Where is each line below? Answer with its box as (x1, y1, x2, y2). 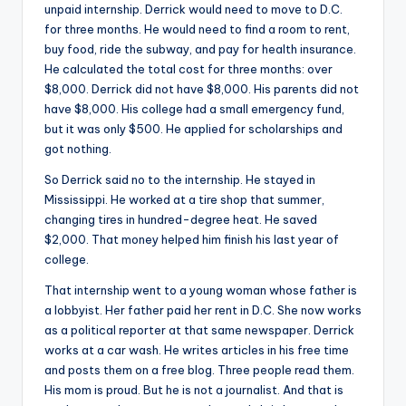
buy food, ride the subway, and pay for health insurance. (44, 41, 356, 56)
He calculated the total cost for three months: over (44, 61, 333, 76)
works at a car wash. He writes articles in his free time (44, 342, 349, 357)
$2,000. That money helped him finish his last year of (44, 231, 339, 246)
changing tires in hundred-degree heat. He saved (44, 211, 317, 227)
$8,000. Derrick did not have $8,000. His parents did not (44, 81, 359, 96)
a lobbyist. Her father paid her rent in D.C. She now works (44, 302, 362, 317)
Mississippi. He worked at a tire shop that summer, (44, 191, 324, 207)
